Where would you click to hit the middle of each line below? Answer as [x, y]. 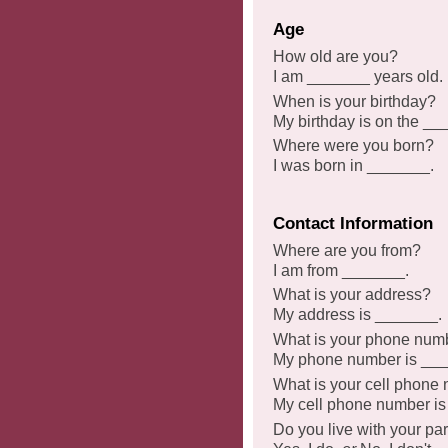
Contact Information [353, 223]
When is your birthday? [354, 101]
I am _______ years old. [358, 76]
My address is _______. [357, 315]
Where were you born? [353, 146]
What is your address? [352, 295]
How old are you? [335, 56]
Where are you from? [347, 250]
